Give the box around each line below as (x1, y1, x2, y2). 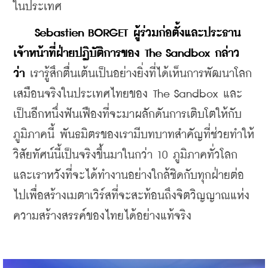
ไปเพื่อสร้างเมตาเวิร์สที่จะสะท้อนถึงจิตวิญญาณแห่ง (13, 190, 249, 202)
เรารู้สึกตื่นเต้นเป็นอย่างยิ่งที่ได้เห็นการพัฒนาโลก (25, 68, 252, 80)
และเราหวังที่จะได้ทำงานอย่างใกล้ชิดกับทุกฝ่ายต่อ (13, 170, 244, 182)
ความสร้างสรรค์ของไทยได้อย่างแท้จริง (13, 211, 191, 223)
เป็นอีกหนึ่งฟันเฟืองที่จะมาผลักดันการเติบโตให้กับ (13, 109, 242, 121)
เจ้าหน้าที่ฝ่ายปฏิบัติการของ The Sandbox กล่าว (13, 48, 239, 60)
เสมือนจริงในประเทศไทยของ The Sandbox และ (13, 89, 242, 100)
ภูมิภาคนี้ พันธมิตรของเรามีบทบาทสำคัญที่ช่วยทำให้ (13, 129, 254, 141)
